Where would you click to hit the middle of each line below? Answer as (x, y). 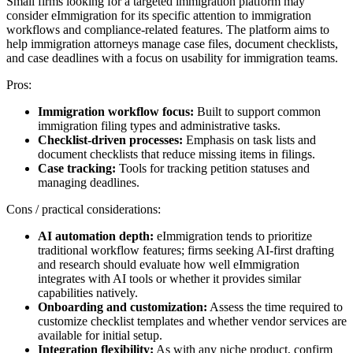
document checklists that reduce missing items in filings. (176, 154)
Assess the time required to (275, 307)
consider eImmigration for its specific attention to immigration (159, 16)
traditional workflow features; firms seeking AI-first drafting (186, 251)
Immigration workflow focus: (116, 112)
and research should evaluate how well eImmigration (169, 265)
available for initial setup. (100, 336)
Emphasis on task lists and (249, 140)
